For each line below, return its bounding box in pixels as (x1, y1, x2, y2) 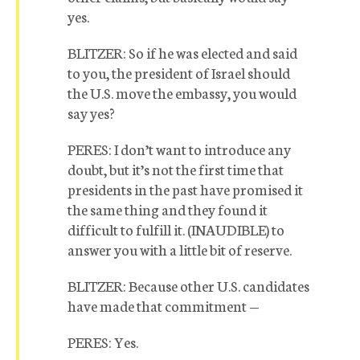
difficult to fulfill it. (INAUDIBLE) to (67, 219, 284, 239)
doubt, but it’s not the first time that (67, 158, 284, 179)
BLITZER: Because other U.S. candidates (67, 275, 309, 296)
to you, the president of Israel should (67, 62, 290, 83)
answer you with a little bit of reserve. (67, 239, 292, 260)
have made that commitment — (67, 295, 260, 316)
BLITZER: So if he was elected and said (67, 42, 297, 63)
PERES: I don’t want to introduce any (67, 138, 291, 159)
